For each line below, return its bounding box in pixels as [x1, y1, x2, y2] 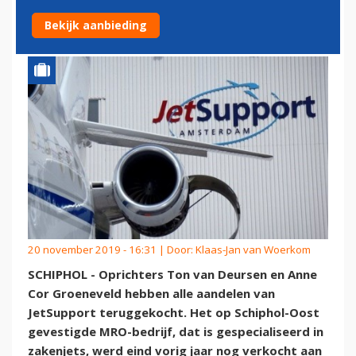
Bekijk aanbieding [44, 17, 147, 33]
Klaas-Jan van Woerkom [195, 242, 311, 257]
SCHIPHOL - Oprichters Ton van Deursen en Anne [28, 266, 317, 283]
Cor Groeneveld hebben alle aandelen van [28, 285, 275, 302]
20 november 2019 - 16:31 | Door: [28, 242, 195, 257]
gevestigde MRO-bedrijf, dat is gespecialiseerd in [28, 323, 323, 340]
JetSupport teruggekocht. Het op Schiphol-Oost [28, 304, 319, 321]
